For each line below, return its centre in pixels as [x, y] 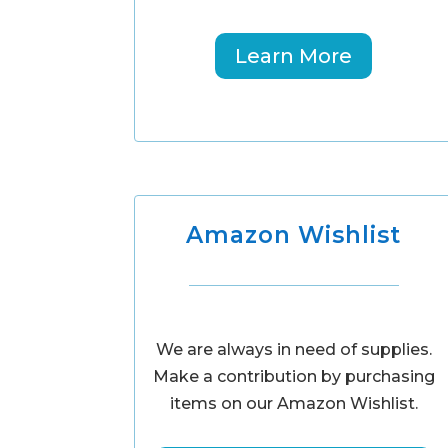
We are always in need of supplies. [293, 350]
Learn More [294, 55]
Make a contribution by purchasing [293, 377]
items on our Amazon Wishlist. [293, 404]
